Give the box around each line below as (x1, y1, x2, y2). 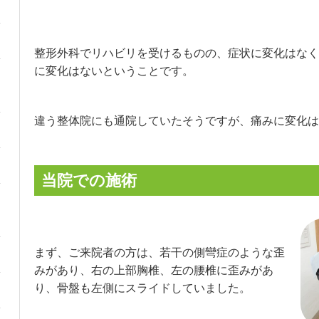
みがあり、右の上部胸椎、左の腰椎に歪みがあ (33, 263, 273, 276)
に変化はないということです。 (33, 64, 194, 77)
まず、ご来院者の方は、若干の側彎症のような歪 (33, 246, 285, 258)
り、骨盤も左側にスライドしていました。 (33, 281, 251, 294)
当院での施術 (41, 171, 137, 189)
